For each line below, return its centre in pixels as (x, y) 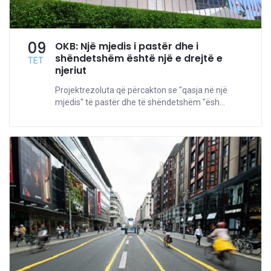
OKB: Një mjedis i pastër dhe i (127, 47)
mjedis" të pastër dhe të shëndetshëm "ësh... (140, 103)
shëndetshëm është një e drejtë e (139, 59)
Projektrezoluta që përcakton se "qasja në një (141, 90)
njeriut (71, 71)
